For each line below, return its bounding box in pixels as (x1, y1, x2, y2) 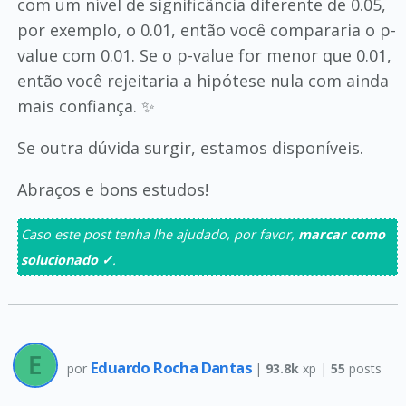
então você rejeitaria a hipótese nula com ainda (16, 70, 389, 92)
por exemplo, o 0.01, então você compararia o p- (16, 19, 396, 41)
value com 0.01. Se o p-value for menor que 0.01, (16, 44, 391, 66)
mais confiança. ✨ (16, 95, 155, 117)
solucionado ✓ (20, 251, 112, 268)
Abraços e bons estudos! (16, 179, 208, 200)
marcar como (297, 226, 385, 243)
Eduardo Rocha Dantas (90, 356, 256, 378)
